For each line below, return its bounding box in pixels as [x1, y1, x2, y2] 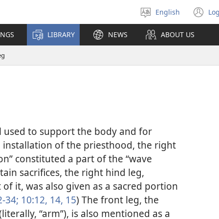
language [160, 22, 192, 31]
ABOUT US [161, 30, 195, 39]
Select [160, 12, 180, 21]
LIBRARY [47, 30, 75, 39]
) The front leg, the [76, 193, 159, 207]
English [155, 7, 180, 17]
